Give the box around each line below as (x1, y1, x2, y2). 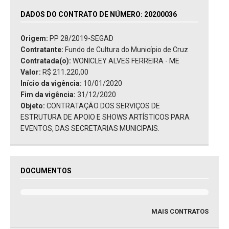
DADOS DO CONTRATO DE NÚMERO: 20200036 (20, 10, 177, 19)
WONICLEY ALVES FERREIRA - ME (73, 57, 179, 65)
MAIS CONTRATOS (151, 208, 209, 216)
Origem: (20, 34, 50, 43)
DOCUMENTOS (20, 167, 72, 175)
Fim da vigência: (20, 90, 76, 99)
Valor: (20, 68, 42, 77)
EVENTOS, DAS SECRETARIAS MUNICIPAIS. (20, 124, 159, 133)
